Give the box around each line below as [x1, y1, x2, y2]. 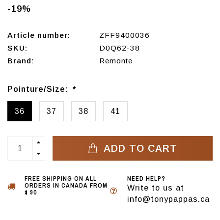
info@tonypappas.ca [127, 194, 210, 204]
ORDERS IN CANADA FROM [25, 181, 108, 190]
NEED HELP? [127, 174, 165, 183]
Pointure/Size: [7, 84, 72, 94]
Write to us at [127, 183, 184, 192]
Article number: [7, 31, 70, 40]
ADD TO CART [100, 143, 177, 154]
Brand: [7, 56, 34, 65]
